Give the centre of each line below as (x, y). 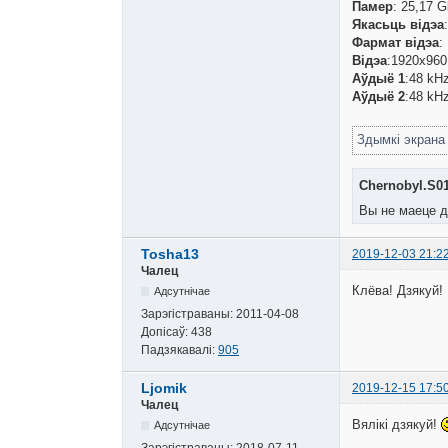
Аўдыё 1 (378, 79)
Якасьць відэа (398, 25)
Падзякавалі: (179, 349)
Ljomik (164, 387)
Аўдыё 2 (378, 97)
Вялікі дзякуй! (396, 425)
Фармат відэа (395, 43)
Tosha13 (170, 253)
